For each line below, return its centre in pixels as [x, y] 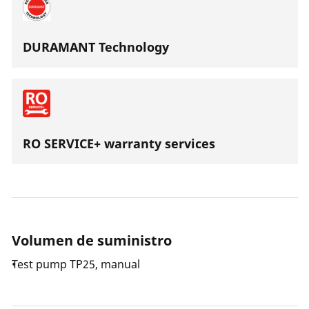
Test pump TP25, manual [76, 264]
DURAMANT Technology [96, 47]
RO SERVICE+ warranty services [119, 143]
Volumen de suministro [92, 240]
